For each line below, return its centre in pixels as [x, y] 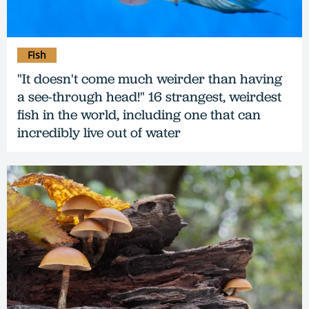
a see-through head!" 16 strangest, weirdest [149, 96]
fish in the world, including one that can [139, 114]
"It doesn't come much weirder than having [150, 78]
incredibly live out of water [99, 132]
